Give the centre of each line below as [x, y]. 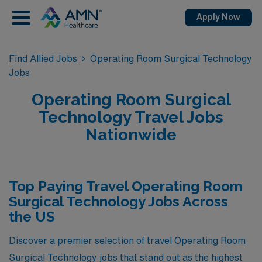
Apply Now [218, 17]
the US [32, 217]
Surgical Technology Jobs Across [118, 201]
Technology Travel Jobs [131, 117]
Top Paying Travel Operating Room [126, 186]
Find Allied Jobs [43, 58]
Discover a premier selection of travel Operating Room [127, 240]
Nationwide [131, 135]
